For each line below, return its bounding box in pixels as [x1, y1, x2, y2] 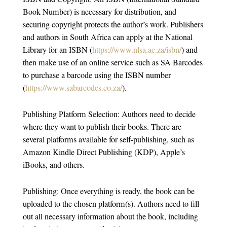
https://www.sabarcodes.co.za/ [25, 82, 122, 93]
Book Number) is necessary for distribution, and [22, 6, 176, 17]
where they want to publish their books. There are [22, 121, 181, 132]
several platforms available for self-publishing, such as [22, 133, 194, 145]
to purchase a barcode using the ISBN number [22, 69, 171, 81]
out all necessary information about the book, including [22, 210, 198, 222]
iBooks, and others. [22, 159, 85, 170]
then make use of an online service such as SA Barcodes [22, 56, 203, 68]
